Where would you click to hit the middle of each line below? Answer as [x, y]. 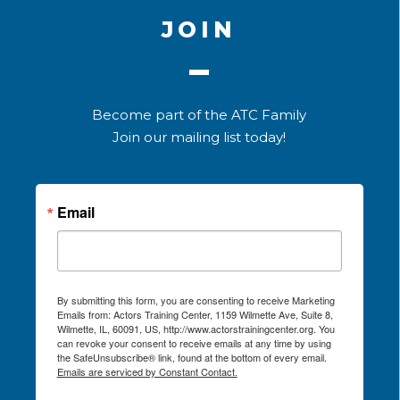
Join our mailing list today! [200, 137]
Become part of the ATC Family [200, 115]
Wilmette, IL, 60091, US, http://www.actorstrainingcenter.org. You [196, 329]
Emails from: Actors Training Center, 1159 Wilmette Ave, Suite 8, [195, 315]
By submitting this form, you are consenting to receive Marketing [196, 300]
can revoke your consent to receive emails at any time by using [194, 343]
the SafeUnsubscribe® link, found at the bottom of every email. [192, 358]
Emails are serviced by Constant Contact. [147, 372]
